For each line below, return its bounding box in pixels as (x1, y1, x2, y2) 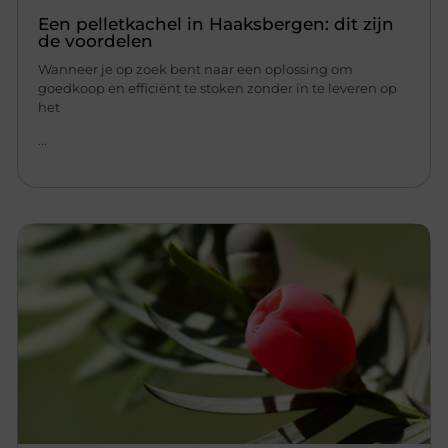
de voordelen (38, 30, 154, 51)
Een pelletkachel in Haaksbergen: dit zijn (38, 13, 395, 34)
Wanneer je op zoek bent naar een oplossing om (38, 60, 354, 77)
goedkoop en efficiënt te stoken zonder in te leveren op (38, 79, 398, 96)
